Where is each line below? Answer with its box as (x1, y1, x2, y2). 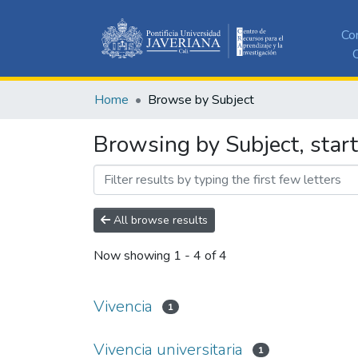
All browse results (110, 212, 208, 228)
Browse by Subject (148, 90, 254, 109)
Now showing (93, 247, 173, 265)
